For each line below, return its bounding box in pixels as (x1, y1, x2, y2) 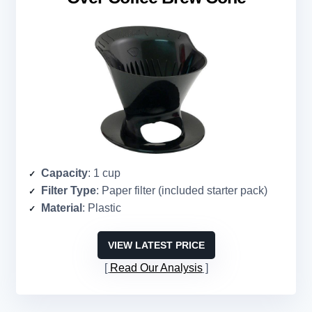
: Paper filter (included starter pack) (96, 185, 267, 197)
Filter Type (41, 185, 96, 197)
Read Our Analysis (109, 262, 203, 274)
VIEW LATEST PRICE (107, 240, 205, 251)
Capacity (41, 167, 88, 180)
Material (41, 202, 82, 214)
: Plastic (82, 202, 121, 214)
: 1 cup (88, 167, 120, 180)
